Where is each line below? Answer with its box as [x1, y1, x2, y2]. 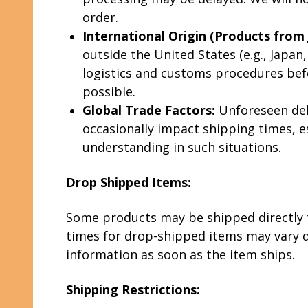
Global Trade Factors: [82, 102, 215, 118]
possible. [82, 83, 135, 100]
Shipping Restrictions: [66, 281, 200, 298]
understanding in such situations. [82, 139, 281, 155]
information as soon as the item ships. [66, 246, 295, 263]
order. [82, 9, 118, 25]
